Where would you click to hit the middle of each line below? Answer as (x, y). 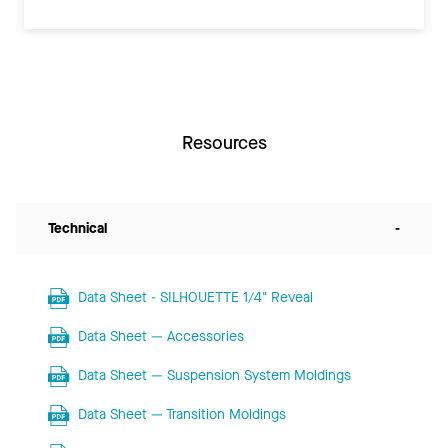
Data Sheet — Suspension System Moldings (214, 375)
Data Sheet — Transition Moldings (181, 414)
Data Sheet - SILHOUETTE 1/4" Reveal (195, 297)
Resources (224, 142)
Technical (77, 228)
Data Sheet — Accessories (160, 336)
